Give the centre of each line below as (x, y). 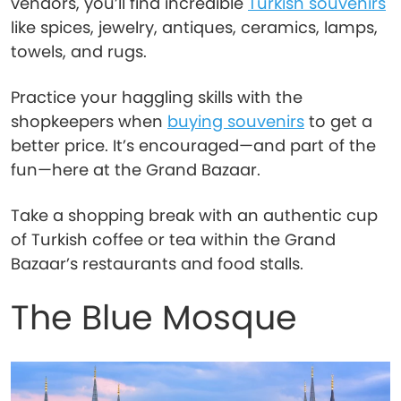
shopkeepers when (89, 121)
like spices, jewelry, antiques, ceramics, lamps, (194, 27)
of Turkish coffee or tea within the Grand (173, 239)
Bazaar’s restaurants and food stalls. (157, 264)
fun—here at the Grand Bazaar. (136, 170)
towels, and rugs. (79, 51)
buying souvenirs (236, 121)
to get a (338, 121)
